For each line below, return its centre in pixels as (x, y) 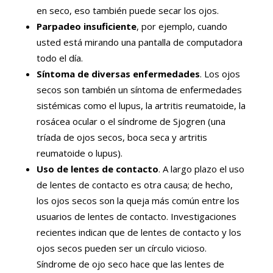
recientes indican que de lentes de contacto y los (139, 232)
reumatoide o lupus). (79, 153)
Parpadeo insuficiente (86, 26)
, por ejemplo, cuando (182, 26)
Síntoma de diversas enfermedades (118, 73)
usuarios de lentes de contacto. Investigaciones (136, 216)
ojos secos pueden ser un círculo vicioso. (121, 248)
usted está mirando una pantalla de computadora (139, 42)
